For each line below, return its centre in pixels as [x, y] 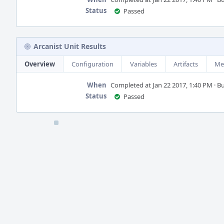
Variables [143, 64]
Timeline [30, 126]
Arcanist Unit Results [70, 46]
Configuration [92, 64]
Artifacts [186, 64]
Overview [40, 64]
